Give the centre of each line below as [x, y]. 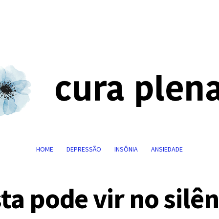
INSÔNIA [126, 149]
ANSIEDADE [167, 149]
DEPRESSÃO [84, 149]
